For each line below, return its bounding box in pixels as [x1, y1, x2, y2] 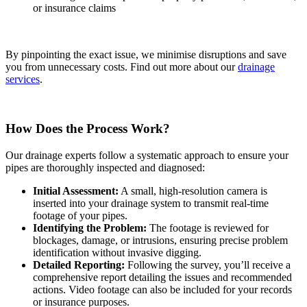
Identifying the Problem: [33, 221, 147, 234]
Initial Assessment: [33, 184, 119, 197]
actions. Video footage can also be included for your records [33, 283, 292, 295]
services [5, 73, 40, 85]
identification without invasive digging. [33, 246, 201, 258]
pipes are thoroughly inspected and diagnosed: [5, 161, 205, 173]
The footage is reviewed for [147, 221, 269, 234]
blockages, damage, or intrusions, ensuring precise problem [33, 234, 288, 246]
